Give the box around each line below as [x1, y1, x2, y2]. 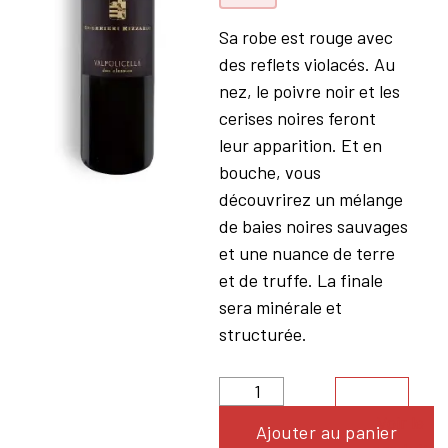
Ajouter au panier [255, 421, 398, 444]
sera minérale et [218, 296, 342, 318]
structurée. [218, 323, 307, 345]
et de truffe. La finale [218, 269, 383, 291]
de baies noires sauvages [218, 215, 408, 237]
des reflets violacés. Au [218, 53, 395, 75]
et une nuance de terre [218, 242, 395, 264]
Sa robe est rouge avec [218, 26, 393, 48]
